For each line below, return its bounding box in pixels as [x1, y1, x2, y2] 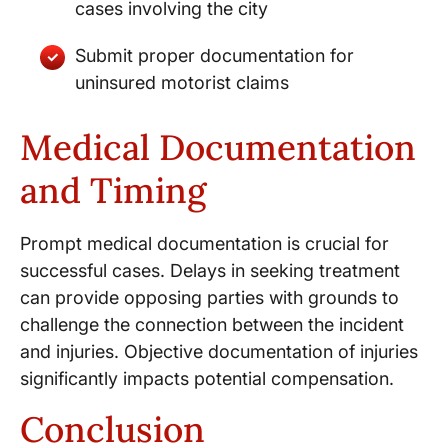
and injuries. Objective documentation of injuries [20, 340, 418, 362]
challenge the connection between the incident [20, 313, 404, 335]
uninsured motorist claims [75, 71, 289, 93]
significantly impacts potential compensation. [20, 367, 394, 389]
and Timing [20, 167, 206, 213]
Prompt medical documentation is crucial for [20, 232, 389, 254]
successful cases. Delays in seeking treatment [20, 259, 400, 281]
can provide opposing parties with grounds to [20, 286, 399, 308]
